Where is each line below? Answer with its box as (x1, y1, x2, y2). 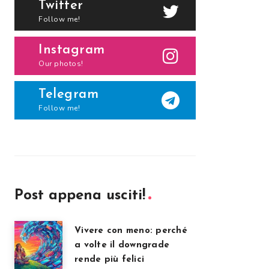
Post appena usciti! (14, 189, 145, 203)
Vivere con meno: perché (74, 226, 187, 235)
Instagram (38, 43, 105, 57)
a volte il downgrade (74, 241, 169, 250)
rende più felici (74, 255, 144, 264)
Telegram (38, 88, 98, 101)
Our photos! (38, 59, 83, 68)
